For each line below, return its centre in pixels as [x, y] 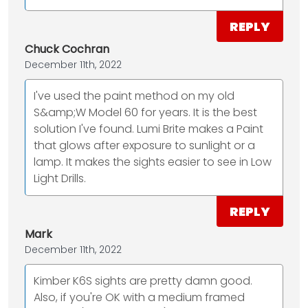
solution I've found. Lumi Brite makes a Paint [148, 129]
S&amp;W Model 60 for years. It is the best [145, 113]
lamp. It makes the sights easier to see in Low [153, 162]
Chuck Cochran [67, 49]
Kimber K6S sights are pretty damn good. [143, 281]
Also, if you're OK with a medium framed [139, 298]
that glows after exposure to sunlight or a [144, 146]
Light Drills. [60, 179]
